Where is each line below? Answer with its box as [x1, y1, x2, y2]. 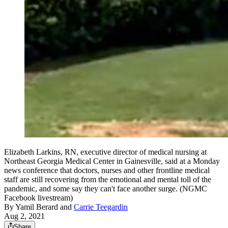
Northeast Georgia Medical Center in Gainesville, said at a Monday [4, 157, 220, 166]
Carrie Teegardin [74, 203, 128, 212]
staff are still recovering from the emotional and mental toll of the [4, 175, 211, 184]
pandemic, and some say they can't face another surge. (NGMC [4, 184, 207, 193]
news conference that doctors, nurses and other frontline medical [4, 166, 210, 175]
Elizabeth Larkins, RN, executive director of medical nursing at [4, 148, 207, 157]
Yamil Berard [15, 203, 58, 212]
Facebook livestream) [4, 193, 73, 203]
